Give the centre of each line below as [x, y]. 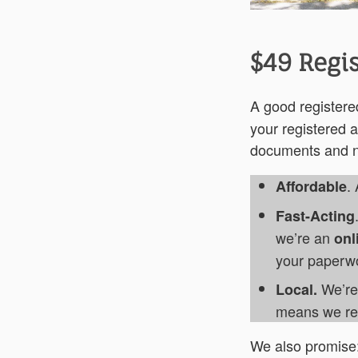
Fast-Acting [315, 215]
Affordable [311, 186]
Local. [296, 289]
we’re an [305, 237]
